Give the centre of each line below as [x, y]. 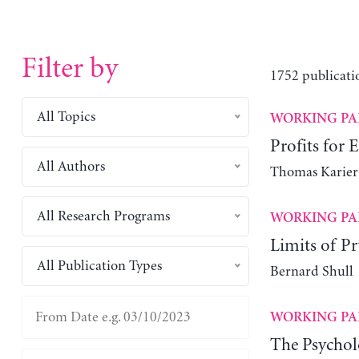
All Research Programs [103, 216]
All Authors [71, 166]
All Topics [66, 117]
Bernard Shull [311, 271]
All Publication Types [99, 266]
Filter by [69, 69]
